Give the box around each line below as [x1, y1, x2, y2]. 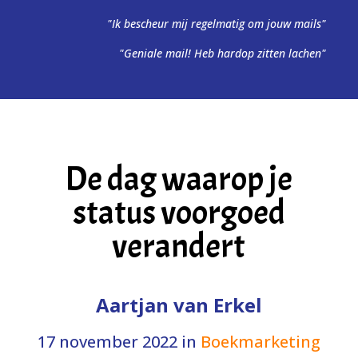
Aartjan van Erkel [95, 292, 262, 318]
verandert [112, 225, 246, 268]
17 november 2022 [37, 331, 177, 352]
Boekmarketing [200, 331, 320, 352]
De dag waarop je [65, 158, 293, 201]
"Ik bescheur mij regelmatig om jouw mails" [107, 16, 326, 31]
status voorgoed [72, 192, 285, 234]
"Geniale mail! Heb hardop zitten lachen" [119, 46, 326, 61]
